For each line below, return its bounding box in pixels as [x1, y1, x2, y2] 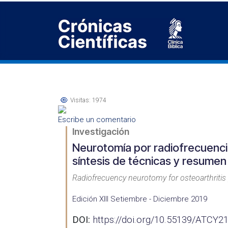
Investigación [72, 126, 129, 137]
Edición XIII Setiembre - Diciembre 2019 [72, 194, 207, 204]
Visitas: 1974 [70, 97, 106, 104]
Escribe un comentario [58, 115, 136, 124]
